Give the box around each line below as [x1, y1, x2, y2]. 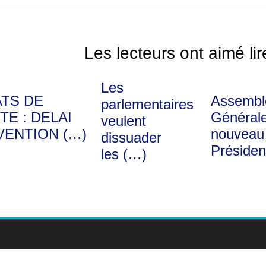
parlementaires [101, 96, 194, 112]
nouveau [210, 125, 264, 142]
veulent [101, 112, 147, 129]
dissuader [101, 129, 162, 145]
